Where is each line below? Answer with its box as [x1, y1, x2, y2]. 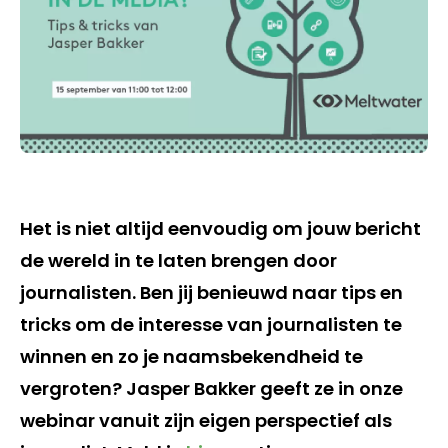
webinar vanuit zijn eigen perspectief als [20, 408, 392, 434]
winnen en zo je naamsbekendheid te [20, 344, 363, 370]
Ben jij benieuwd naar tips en [140, 280, 403, 306]
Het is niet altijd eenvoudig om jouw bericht [20, 216, 421, 242]
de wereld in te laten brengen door [20, 248, 337, 274]
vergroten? [20, 376, 122, 402]
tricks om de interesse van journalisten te [20, 312, 402, 338]
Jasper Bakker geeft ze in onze [122, 376, 403, 402]
